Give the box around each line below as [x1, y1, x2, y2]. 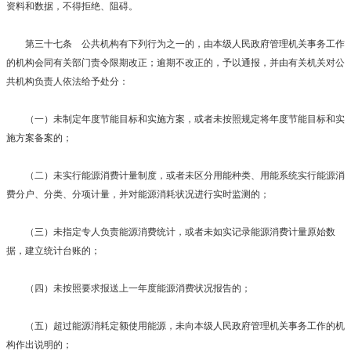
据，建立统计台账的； [6, 244, 100, 256]
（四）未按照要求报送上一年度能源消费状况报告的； [6, 282, 251, 294]
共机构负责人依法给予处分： [6, 75, 128, 87]
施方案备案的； [6, 132, 72, 143]
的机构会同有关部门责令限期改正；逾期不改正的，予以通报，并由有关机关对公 [6, 56, 345, 68]
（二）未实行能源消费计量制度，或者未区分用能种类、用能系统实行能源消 [6, 169, 345, 181]
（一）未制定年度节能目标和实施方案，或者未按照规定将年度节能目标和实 [6, 113, 345, 125]
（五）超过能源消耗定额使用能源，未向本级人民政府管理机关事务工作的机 [6, 320, 345, 331]
